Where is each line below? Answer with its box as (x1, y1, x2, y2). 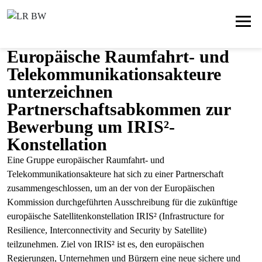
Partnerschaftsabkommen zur (7, 99, 230, 119)
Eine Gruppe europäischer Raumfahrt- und (7, 155, 164, 165)
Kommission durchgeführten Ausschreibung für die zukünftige (7, 197, 237, 207)
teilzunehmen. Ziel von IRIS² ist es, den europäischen (7, 239, 204, 249)
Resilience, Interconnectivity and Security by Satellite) (7, 225, 206, 235)
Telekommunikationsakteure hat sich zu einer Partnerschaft (7, 169, 223, 179)
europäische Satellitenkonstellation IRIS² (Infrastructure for (7, 211, 224, 221)
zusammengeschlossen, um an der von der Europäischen (7, 183, 215, 193)
